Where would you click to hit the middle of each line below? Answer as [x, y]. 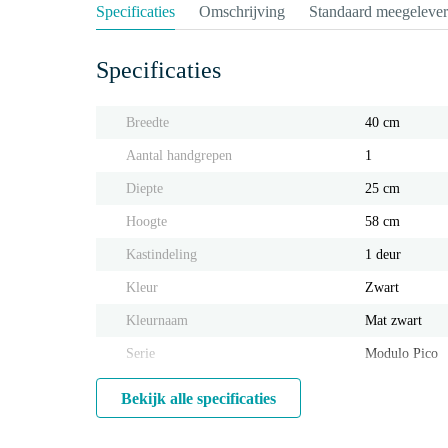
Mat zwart [394, 320]
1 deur [383, 254]
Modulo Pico [402, 353]
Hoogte [146, 221]
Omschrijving [242, 11]
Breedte [147, 122]
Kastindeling [161, 254]
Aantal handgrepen [179, 155]
